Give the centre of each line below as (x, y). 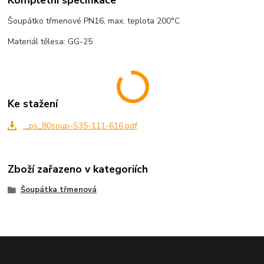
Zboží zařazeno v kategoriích (78, 169)
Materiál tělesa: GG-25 (50, 42)
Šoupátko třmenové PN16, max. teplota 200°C (94, 21)
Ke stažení (33, 103)
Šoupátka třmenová (58, 190)
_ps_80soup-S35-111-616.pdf (80, 126)
